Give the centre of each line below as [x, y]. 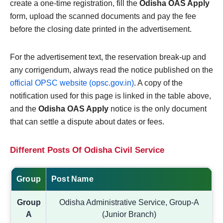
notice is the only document [158, 109]
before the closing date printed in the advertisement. [101, 29]
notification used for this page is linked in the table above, [111, 96]
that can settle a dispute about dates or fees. [87, 122]
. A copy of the [158, 83]
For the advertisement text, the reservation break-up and [108, 57]
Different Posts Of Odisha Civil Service [87, 150]
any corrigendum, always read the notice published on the [111, 70]
